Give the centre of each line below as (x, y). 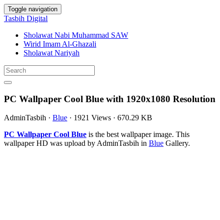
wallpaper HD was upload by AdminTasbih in (76, 143)
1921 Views (92, 118)
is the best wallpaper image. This (138, 135)
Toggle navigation (33, 9)
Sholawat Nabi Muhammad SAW (76, 35)
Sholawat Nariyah (52, 53)
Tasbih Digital (26, 18)
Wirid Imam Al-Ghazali (60, 44)
